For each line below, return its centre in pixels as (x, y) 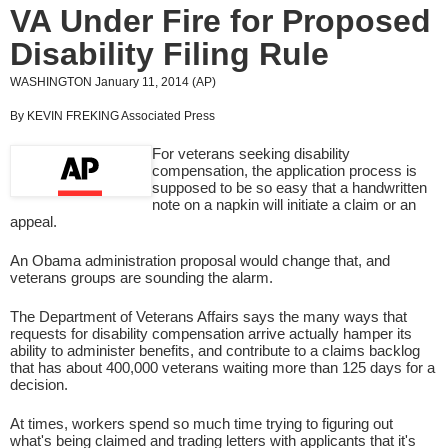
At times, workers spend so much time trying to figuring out (201, 423)
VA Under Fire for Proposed (220, 20)
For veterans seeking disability (251, 153)
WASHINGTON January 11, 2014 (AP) (113, 81)
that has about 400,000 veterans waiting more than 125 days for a (222, 367)
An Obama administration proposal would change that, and (200, 260)
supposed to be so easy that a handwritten (289, 187)
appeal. (33, 221)
